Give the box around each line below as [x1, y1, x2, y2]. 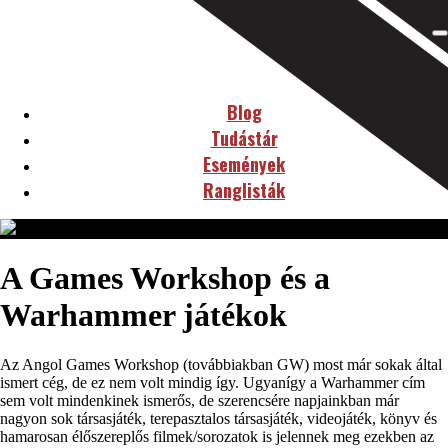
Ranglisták [203, 177, 285, 203]
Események [203, 151, 285, 177]
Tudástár [210, 125, 278, 151]
